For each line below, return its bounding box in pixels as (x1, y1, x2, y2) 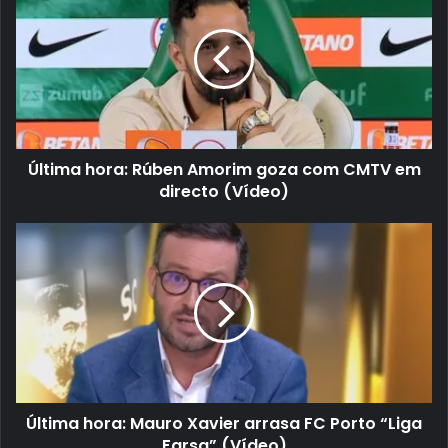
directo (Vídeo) (159, 180, 289, 204)
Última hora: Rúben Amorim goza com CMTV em (27, 158, 421, 182)
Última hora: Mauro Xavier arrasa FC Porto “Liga (26, 412, 422, 436)
